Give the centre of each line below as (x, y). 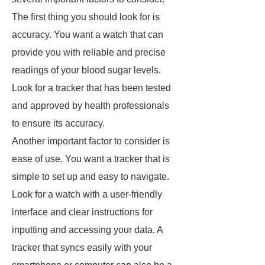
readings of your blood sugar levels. (86, 70)
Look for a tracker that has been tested (91, 88)
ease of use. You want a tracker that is (91, 159)
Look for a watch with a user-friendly (87, 194)
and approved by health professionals (91, 106)
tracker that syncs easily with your (82, 248)
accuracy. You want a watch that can (88, 35)
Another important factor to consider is (91, 141)
